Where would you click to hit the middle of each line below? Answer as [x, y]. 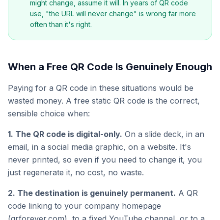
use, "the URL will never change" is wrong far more [113, 14]
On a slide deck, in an [163, 134]
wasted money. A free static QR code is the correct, [104, 101]
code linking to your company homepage [84, 206]
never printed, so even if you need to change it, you [105, 160]
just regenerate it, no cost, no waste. [76, 172]
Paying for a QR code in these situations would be [101, 88]
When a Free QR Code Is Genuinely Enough [110, 67]
